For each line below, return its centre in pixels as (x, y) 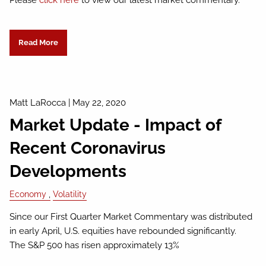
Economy (28, 194)
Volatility (70, 194)
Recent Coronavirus (88, 148)
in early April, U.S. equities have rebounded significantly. (124, 231)
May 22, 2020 (99, 102)
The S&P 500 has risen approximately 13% (95, 245)
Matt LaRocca (38, 102)
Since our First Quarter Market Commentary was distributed (131, 216)
